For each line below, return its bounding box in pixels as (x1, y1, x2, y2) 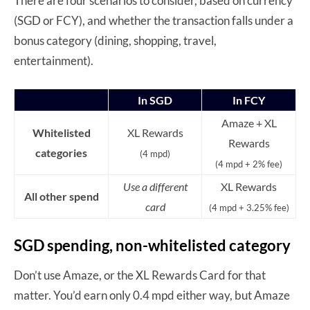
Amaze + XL (221, 116, 277, 129)
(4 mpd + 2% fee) (215, 158, 282, 170)
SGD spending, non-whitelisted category (14, 235, 291, 255)
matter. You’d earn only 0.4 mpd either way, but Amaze (14, 287, 290, 302)
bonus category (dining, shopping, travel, (14, 33, 217, 48)
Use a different (122, 179, 188, 193)
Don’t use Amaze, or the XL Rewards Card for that (14, 267, 266, 282)
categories (35, 145, 87, 159)
